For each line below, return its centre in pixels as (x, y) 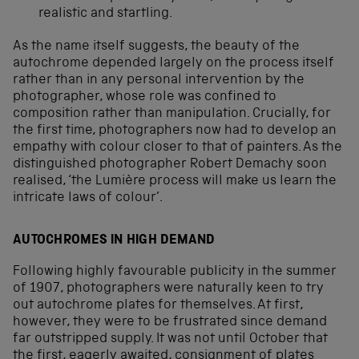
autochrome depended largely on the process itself (173, 63)
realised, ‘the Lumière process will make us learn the (175, 181)
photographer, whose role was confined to (145, 97)
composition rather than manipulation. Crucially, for (172, 114)
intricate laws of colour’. (88, 198)
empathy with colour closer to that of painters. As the (177, 147)
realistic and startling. (105, 14)
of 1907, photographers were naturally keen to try (168, 289)
